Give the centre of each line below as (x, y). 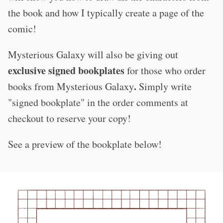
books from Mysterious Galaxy (71, 86)
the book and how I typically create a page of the (106, 12)
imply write (168, 86)
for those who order (166, 70)
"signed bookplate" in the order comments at (98, 102)
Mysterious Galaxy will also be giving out (93, 54)
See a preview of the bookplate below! (85, 144)
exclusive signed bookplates (67, 70)
